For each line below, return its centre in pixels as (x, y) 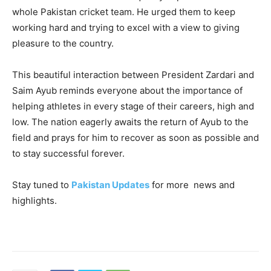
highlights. (34, 201)
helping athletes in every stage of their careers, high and (133, 106)
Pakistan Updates (110, 185)
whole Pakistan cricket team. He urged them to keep (124, 12)
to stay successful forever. (68, 154)
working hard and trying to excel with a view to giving (126, 28)
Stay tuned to (42, 185)
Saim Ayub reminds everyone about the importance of (127, 91)
